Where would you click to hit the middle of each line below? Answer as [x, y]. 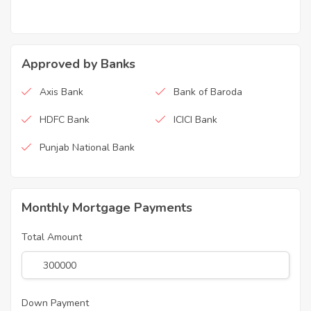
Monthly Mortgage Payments [107, 208]
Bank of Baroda [208, 92]
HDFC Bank [65, 120]
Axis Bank [61, 92]
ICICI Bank [195, 120]
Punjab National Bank [87, 148]
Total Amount [52, 237]
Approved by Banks [78, 64]
